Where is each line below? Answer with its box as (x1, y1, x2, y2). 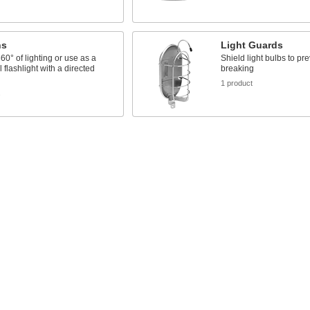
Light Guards (220, 39, 283, 51)
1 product (220, 78, 253, 87)
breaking (220, 63, 254, 73)
